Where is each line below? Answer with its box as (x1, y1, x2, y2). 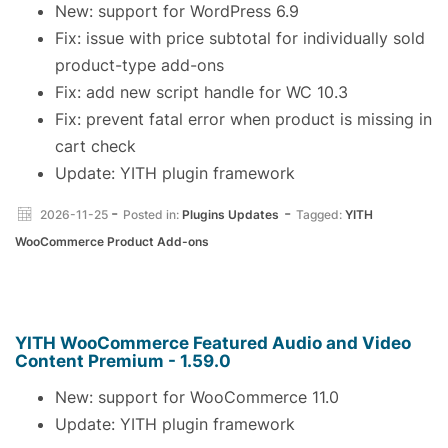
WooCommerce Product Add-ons (15, 234, 209, 249)
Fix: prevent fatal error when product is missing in (55, 108, 432, 129)
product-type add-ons (55, 54, 224, 75)
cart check (55, 135, 136, 156)
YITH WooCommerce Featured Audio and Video (15, 333, 411, 353)
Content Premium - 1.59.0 (15, 351, 231, 371)
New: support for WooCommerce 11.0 (55, 386, 339, 407)
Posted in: (122, 207, 182, 222)
